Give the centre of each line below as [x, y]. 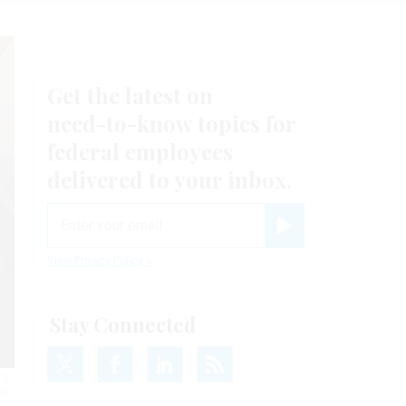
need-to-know [120, 123]
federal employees [140, 151]
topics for [244, 123]
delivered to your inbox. [169, 179]
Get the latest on [130, 95]
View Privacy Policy [97, 261]
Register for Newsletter [331, 240]
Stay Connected [123, 324]
